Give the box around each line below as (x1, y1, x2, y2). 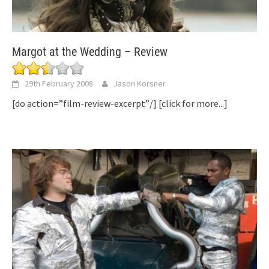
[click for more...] (159, 97, 228, 109)
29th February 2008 (25, 77, 93, 89)
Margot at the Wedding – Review (12, 44, 168, 59)
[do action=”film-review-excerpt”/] (12, 97, 159, 109)
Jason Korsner (113, 77, 166, 89)
